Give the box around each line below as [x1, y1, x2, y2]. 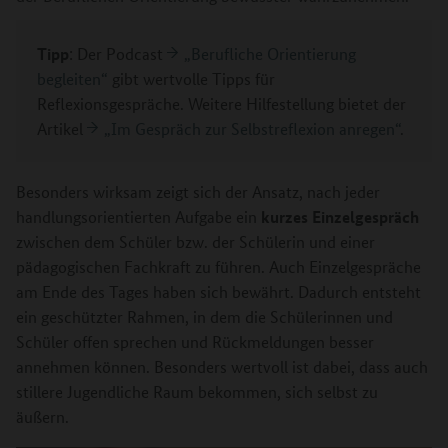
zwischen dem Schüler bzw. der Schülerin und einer [16, 230, 375, 252]
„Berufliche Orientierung [184, 42, 356, 64]
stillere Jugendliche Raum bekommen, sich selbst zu [16, 380, 378, 402]
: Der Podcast [69, 42, 167, 64]
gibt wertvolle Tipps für [108, 67, 275, 89]
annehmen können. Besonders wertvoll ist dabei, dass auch [16, 355, 428, 377]
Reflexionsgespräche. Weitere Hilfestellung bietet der [37, 92, 406, 114]
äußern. [16, 405, 69, 427]
